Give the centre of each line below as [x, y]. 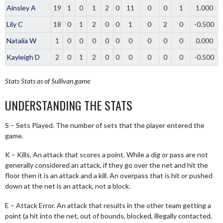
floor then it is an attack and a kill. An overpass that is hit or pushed [109, 175]
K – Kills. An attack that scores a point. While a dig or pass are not [107, 155]
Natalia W [21, 40]
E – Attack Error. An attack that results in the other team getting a [108, 205]
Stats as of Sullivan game [55, 81]
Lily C [15, 24]
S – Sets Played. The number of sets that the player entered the [105, 125]
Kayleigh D [23, 57]
